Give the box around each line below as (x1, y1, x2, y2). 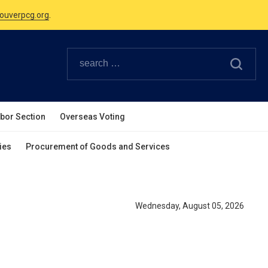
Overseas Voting (60, 112, 125, 121)
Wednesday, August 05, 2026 (135, 201, 244, 211)
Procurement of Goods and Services (26, 142, 170, 151)
